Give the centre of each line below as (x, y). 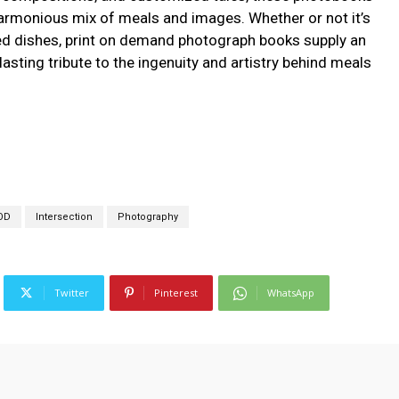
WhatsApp (291, 293)
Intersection (64, 217)
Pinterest (176, 293)
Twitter (72, 293)
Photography (147, 217)
